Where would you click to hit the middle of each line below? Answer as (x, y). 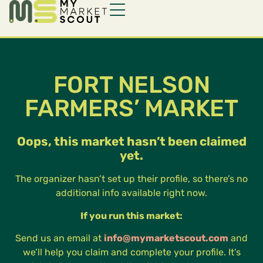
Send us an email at (60, 238)
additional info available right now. (131, 193)
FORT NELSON (131, 85)
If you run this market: (131, 215)
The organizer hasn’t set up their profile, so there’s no (131, 179)
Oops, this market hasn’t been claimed (131, 142)
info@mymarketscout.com (166, 238)
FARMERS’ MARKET (131, 109)
